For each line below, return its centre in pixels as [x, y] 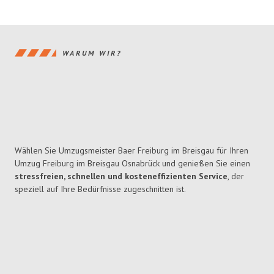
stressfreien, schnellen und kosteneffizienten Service [121, 176]
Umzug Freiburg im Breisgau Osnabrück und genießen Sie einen [132, 164]
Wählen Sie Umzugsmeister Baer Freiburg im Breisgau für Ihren [131, 151]
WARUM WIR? [92, 53]
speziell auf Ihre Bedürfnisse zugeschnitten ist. [100, 189]
